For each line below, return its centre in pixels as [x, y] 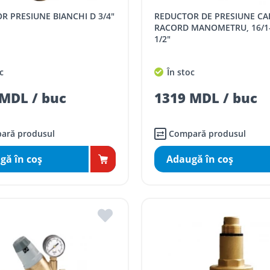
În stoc [179, 72]
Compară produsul [207, 134]
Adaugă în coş [199, 159]
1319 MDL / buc [206, 98]
